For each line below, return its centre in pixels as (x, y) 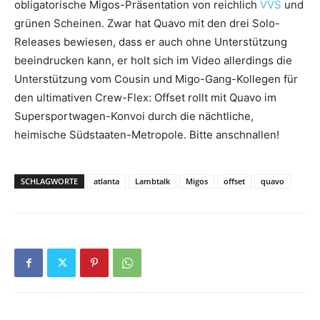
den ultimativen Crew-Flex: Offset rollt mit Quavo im (145, 98)
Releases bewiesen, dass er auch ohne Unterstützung (151, 42)
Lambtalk (152, 181)
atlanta (106, 181)
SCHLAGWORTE (49, 181)
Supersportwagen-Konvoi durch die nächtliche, (134, 116)
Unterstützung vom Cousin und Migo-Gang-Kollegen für (156, 79)
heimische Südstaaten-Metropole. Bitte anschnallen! (147, 135)
